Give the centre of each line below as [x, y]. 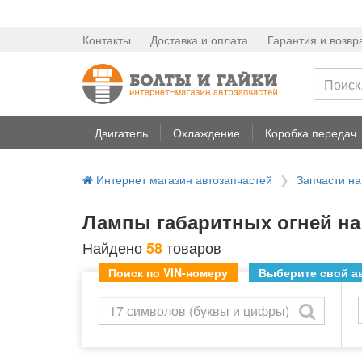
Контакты [107, 40]
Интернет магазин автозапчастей [183, 179]
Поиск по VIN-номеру [168, 272]
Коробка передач [311, 133]
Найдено [114, 247]
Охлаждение [206, 133]
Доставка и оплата [199, 40]
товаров [192, 247]
